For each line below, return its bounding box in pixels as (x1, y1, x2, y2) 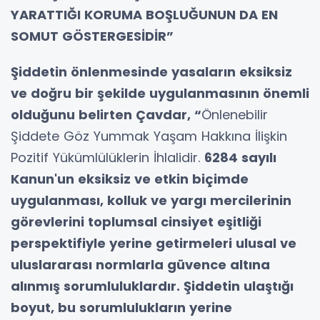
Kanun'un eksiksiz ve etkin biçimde (11, 169, 249, 188)
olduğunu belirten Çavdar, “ (11, 105, 201, 124)
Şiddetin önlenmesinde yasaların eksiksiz (11, 62, 292, 81)
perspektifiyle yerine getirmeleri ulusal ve (11, 234, 296, 252)
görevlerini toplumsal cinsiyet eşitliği (11, 212, 261, 231)
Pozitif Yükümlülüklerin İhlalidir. (11, 148, 204, 166)
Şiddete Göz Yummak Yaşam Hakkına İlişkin (11, 126, 287, 145)
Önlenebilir (201, 105, 268, 124)
